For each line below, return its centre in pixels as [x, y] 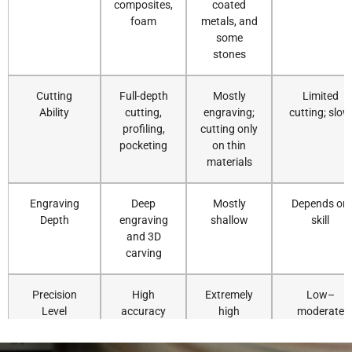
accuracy [143, 311]
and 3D [143, 236]
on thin [229, 145]
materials [229, 162]
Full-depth [143, 96]
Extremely [229, 295]
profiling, [143, 129]
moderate [320, 311]
